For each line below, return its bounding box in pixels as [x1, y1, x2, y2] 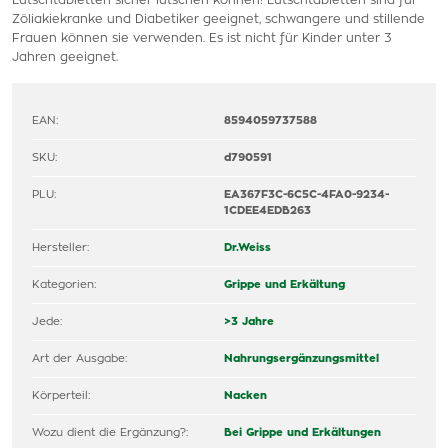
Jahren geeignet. [12, 51, 118, 63]
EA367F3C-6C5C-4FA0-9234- [224, 189, 389, 200]
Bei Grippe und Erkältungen [224, 427, 381, 438]
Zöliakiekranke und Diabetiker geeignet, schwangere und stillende [12, 13, 425, 25]
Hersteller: [32, 242, 89, 253]
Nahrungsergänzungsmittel [224, 353, 379, 364]
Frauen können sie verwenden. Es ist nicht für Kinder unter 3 [12, 32, 391, 44]
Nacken [224, 390, 267, 401]
